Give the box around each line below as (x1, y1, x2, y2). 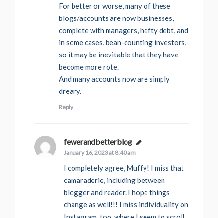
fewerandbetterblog (64, 137, 132, 146)
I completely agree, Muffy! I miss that (64, 163, 184, 173)
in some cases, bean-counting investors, (59, 38, 186, 47)
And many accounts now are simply (59, 74, 170, 84)
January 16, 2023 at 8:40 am (64, 149, 136, 157)
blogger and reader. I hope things (64, 188, 170, 197)
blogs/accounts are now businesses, (59, 14, 174, 23)
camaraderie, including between (64, 176, 165, 185)
